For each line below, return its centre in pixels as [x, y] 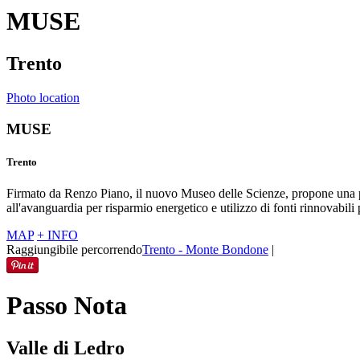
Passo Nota [67, 305]
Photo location [43, 98]
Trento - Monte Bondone [205, 250]
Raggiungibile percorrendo [74, 250]
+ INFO [57, 235]
